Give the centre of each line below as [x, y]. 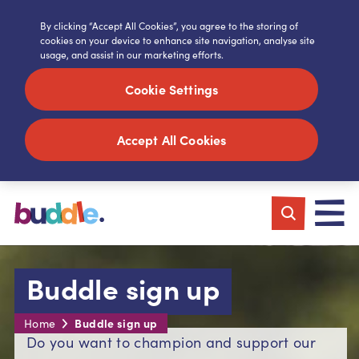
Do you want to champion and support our [171, 342]
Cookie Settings [171, 89]
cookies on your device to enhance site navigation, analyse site [177, 40]
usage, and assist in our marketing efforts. [131, 54]
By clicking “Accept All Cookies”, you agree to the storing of [169, 25]
